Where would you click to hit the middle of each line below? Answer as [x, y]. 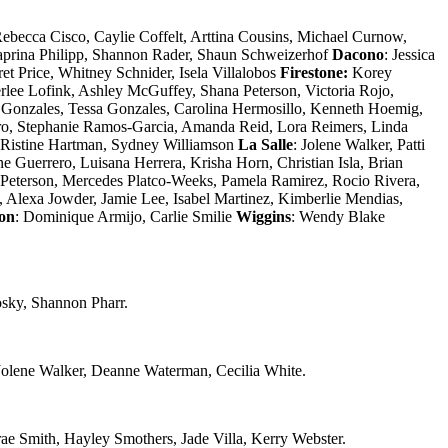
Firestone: [316, 72]
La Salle [265, 144]
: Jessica [409, 54]
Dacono [358, 54]
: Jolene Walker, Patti [359, 144]
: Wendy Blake [338, 216]
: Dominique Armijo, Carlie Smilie [125, 216]
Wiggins [263, 216]
